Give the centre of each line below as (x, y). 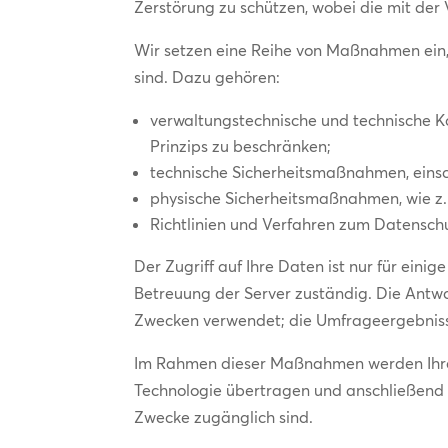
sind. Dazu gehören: (207, 76)
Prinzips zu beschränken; (241, 145)
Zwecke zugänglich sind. (224, 416)
